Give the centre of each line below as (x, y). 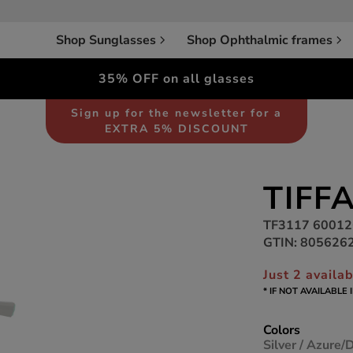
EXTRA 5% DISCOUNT (176, 129)
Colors (282, 330)
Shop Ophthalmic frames (260, 40)
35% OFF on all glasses (176, 79)
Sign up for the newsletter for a (176, 113)
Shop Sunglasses (106, 40)
